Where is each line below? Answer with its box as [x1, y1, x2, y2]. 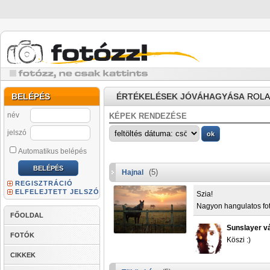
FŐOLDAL [10, 212, 43, 219]
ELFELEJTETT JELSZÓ [15, 188, 99, 195]
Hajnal [122, 168, 143, 177]
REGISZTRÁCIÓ [15, 180, 73, 187]
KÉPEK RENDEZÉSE [109, 111, 187, 121]
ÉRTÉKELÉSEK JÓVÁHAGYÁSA [116, 92, 245, 101]
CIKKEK [10, 251, 36, 259]
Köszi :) [227, 236, 251, 244]
